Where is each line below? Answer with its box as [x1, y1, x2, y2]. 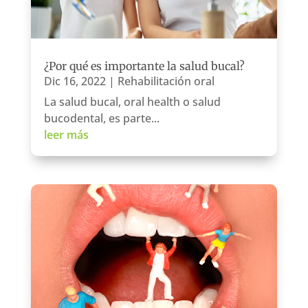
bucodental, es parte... [43, 110, 159, 126]
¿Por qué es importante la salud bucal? [43, 58, 245, 73]
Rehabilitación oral [117, 73, 214, 89]
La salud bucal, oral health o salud [43, 93, 221, 109]
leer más [43, 126, 89, 142]
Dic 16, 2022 [43, 73, 106, 89]
